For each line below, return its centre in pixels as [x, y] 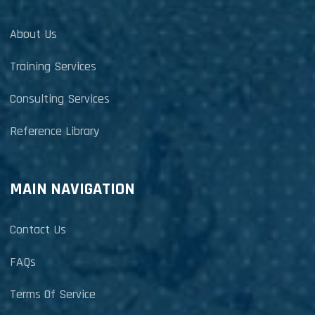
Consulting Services [59, 99]
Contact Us [38, 230]
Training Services [53, 66]
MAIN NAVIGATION [72, 189]
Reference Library [54, 131]
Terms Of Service [52, 294]
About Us [33, 34]
